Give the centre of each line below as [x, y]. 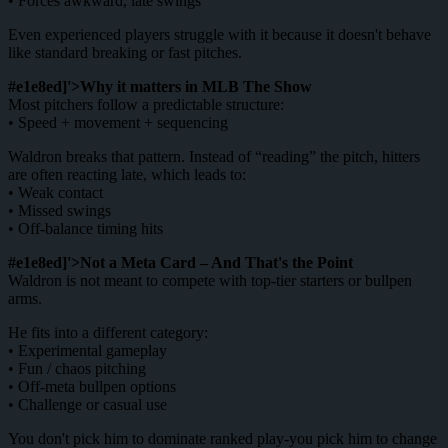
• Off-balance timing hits [85, 228]
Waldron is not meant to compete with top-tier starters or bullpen [210, 280]
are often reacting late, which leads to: [127, 174]
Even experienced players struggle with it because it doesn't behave [219, 34]
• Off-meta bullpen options [92, 386]
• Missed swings [59, 210]
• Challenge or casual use [87, 404]
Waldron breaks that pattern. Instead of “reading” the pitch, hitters [214, 156]
